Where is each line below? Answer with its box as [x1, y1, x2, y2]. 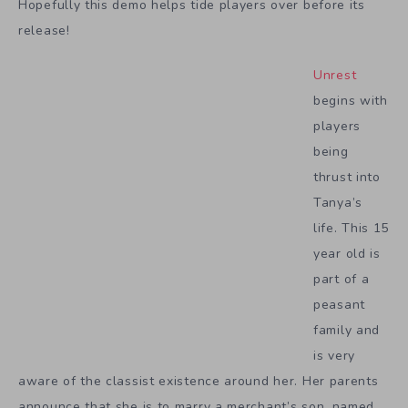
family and [313, 321, 380, 340]
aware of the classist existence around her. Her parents [18, 372, 379, 391]
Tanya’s [313, 194, 362, 212]
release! [18, 22, 70, 40]
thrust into [313, 168, 381, 187]
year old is [313, 245, 381, 263]
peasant [313, 296, 365, 314]
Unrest [313, 66, 357, 85]
